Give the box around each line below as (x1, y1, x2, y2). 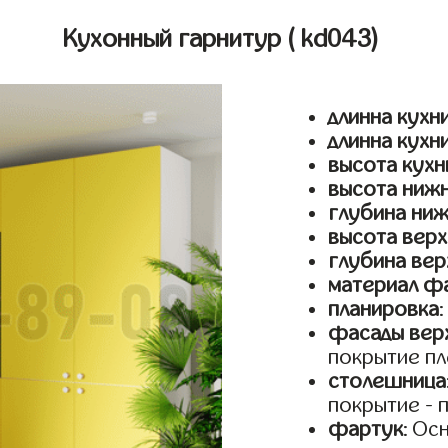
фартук (328, 418, 404, 441)
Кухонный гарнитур (63, 25, 288, 53)
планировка (328, 298, 440, 321)
